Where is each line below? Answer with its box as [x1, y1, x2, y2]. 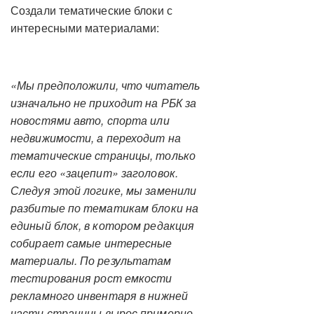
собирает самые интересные [11, 235, 172, 251]
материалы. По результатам [11, 252, 172, 268]
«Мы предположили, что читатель [11, 77, 200, 93]
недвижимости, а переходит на [11, 130, 181, 146]
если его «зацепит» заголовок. [11, 165, 178, 181]
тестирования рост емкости [11, 270, 172, 286]
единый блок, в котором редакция [11, 217, 195, 233]
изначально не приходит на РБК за [11, 95, 197, 111]
